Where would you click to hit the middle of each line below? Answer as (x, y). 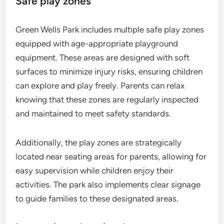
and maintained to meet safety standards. (93, 113)
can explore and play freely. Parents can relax (100, 85)
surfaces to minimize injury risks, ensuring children (109, 71)
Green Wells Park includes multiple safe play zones (110, 29)
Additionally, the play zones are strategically (99, 142)
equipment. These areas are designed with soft (103, 57)
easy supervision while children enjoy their (95, 170)
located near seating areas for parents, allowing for (111, 156)
